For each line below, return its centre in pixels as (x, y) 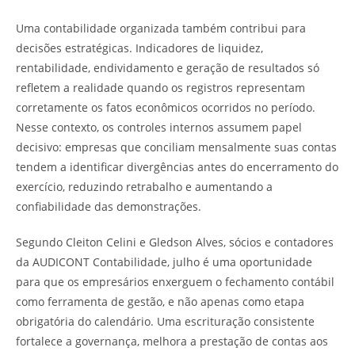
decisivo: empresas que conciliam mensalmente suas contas (176, 147)
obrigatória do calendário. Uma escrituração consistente (165, 321)
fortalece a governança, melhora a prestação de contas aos (172, 341)
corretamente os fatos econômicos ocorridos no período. (166, 107)
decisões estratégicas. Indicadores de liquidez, (139, 48)
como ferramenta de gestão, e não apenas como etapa (160, 302)
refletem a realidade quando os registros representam (160, 88)
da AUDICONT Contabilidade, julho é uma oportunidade (164, 262)
